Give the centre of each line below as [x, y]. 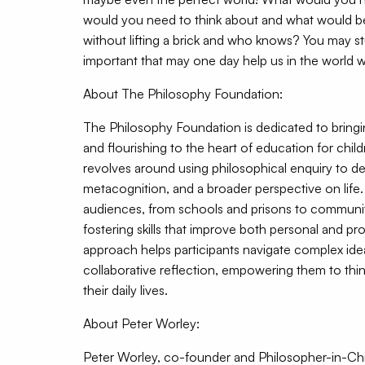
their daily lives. [125, 290]
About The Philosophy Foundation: [183, 93]
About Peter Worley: [141, 323]
